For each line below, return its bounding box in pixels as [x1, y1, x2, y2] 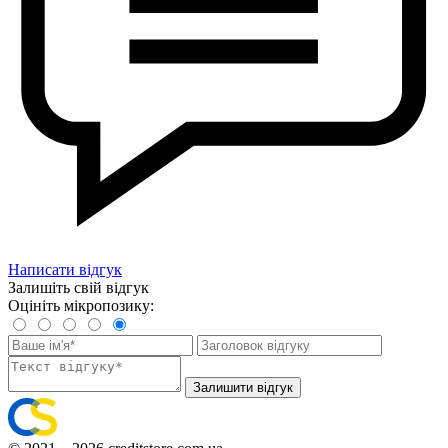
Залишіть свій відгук [8, 278, 149, 296]
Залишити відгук [193, 379, 293, 395]
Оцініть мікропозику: [8, 296, 154, 314]
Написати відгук [8, 260, 122, 278]
